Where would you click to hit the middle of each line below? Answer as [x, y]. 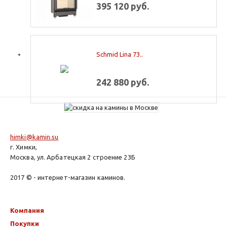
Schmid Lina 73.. [119, 54]
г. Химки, [24, 147]
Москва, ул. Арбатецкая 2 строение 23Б [73, 157]
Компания [27, 211]
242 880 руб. [122, 82]
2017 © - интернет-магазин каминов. [68, 178]
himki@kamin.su [34, 137]
